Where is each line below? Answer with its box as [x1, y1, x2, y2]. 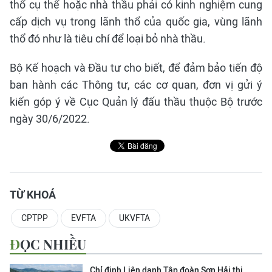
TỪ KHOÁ [10, 188, 56, 201]
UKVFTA [119, 213, 150, 223]
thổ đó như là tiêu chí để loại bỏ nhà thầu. [10, 32, 206, 45]
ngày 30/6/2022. [10, 112, 90, 125]
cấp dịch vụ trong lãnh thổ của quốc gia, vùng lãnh [10, 15, 262, 28]
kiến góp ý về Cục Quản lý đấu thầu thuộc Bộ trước [10, 95, 262, 108]
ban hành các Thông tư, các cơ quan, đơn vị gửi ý [10, 78, 262, 91]
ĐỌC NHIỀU [20, 235, 86, 253]
